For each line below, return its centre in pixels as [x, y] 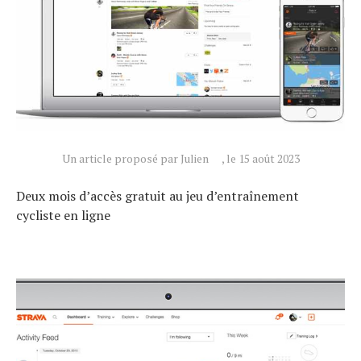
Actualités [34, 300]
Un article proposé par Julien [135, 158]
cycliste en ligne [63, 215]
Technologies [39, 323]
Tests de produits [48, 347]
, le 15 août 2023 [260, 158]
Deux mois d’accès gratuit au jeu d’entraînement [158, 195]
